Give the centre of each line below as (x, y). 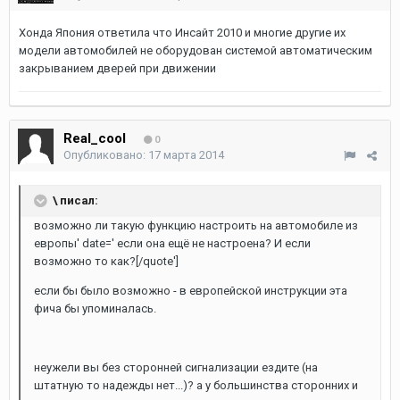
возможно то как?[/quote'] (106, 261)
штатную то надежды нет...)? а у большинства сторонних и (196, 385)
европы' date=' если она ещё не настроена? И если (172, 243)
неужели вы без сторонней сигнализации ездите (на (176, 367)
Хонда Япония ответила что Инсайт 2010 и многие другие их (182, 33)
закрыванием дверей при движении (117, 68)
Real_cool (95, 138)
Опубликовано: (106, 155)
